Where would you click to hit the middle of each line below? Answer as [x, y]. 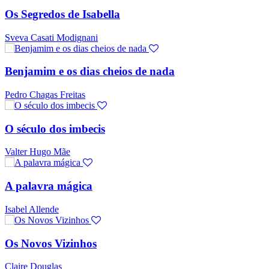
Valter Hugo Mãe [38, 152]
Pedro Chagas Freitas [45, 94]
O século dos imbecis [55, 128]
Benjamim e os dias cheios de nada [90, 71]
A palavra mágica [49, 186]
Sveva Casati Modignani [51, 37]
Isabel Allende [32, 209]
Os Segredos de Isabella [62, 14]
